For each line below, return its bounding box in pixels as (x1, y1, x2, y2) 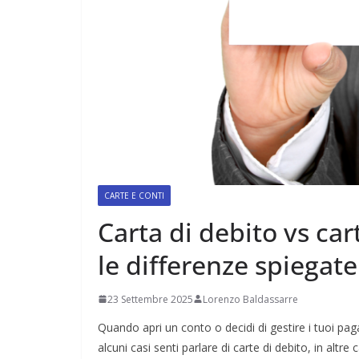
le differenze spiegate (98, 247, 357, 282)
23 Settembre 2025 (107, 292, 193, 306)
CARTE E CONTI (104, 189, 164, 201)
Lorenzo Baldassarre (203, 292, 298, 306)
